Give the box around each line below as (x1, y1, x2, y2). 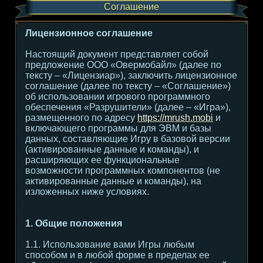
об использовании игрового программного (25, 92, 210, 102)
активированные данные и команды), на (25, 176, 201, 186)
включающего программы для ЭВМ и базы (25, 123, 211, 133)
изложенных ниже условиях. (25, 187, 149, 197)
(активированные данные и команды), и (25, 144, 199, 154)
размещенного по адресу (25, 113, 137, 123)
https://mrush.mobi (137, 113, 213, 123)
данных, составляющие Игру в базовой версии (25, 134, 230, 144)
